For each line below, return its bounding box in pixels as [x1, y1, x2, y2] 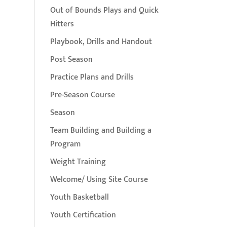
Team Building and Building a [50, 124, 152, 137]
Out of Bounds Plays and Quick [50, 4, 159, 17]
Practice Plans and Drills [50, 70, 134, 84]
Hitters [50, 17, 74, 31]
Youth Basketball [50, 191, 109, 204]
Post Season [50, 53, 93, 66]
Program [50, 137, 81, 151]
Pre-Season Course [50, 88, 115, 102]
